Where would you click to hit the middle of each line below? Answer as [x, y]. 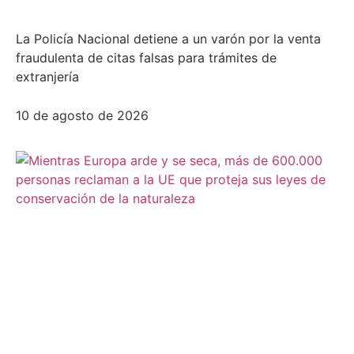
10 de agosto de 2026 [82, 115]
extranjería [47, 76]
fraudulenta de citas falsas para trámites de [146, 57]
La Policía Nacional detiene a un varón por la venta [168, 38]
